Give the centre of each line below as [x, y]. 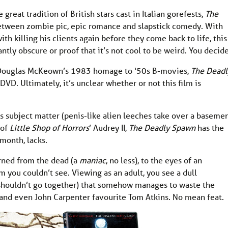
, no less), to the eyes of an [154, 160]
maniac [93, 160]
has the [211, 128]
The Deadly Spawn [163, 128]
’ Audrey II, [109, 128]
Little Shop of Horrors [49, 128]
